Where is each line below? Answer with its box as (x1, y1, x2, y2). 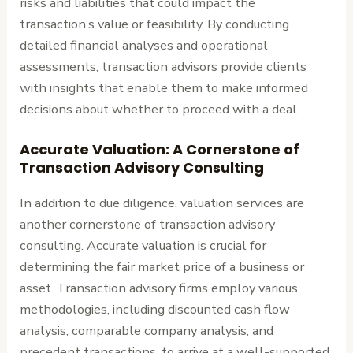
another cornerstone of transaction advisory (20, 215, 276, 234)
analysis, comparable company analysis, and (20, 321, 274, 340)
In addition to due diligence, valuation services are (20, 194, 305, 213)
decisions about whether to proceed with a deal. (20, 100, 300, 119)
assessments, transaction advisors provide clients (20, 58, 307, 76)
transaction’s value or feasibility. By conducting (20, 15, 290, 34)
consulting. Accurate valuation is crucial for (20, 236, 267, 255)
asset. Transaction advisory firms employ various (20, 279, 299, 298)
